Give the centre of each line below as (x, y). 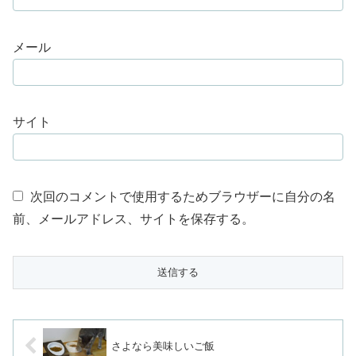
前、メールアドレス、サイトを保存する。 (133, 219)
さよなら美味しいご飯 (163, 346)
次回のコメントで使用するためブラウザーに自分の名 (183, 197)
